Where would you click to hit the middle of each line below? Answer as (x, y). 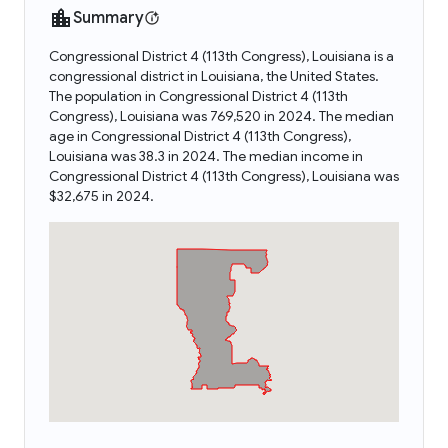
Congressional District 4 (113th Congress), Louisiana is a (221, 56)
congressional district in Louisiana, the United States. (214, 76)
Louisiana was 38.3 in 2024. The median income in (206, 156)
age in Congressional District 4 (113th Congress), (200, 136)
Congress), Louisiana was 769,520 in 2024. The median (221, 116)
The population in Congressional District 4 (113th (198, 96)
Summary (108, 18)
